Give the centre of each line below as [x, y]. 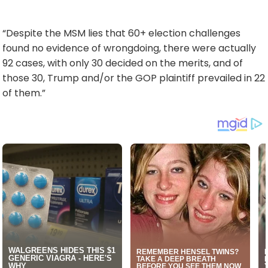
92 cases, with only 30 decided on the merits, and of [123, 63]
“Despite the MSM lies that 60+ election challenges [121, 33]
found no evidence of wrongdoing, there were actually [129, 48]
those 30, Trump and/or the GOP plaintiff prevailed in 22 [134, 78]
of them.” [24, 93]
